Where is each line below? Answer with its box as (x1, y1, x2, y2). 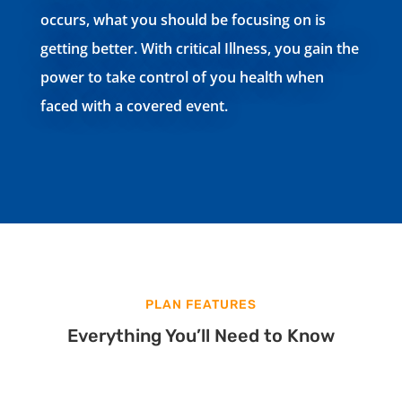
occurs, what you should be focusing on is (39, 10, 326, 30)
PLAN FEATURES (144, 297, 257, 312)
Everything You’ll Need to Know (66, 325, 335, 346)
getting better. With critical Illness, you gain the (39, 39, 359, 58)
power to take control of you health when (39, 67, 324, 87)
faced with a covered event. (39, 96, 228, 116)
